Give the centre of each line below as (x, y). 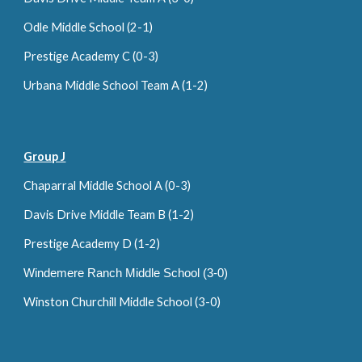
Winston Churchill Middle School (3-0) (122, 302)
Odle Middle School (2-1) (88, 27)
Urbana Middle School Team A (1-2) (116, 85)
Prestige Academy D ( (81, 244)
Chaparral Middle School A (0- (102, 185)
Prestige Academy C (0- (86, 56)
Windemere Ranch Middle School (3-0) (126, 273)
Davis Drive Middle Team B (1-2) (109, 215)
